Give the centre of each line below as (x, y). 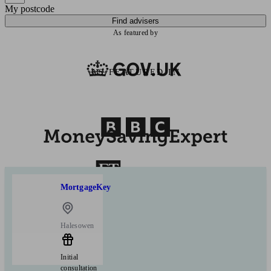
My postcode (30, 8)
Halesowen (77, 225)
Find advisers (135, 21)
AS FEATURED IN (135, 72)
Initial (70, 257)
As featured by (135, 32)
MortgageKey (86, 188)
